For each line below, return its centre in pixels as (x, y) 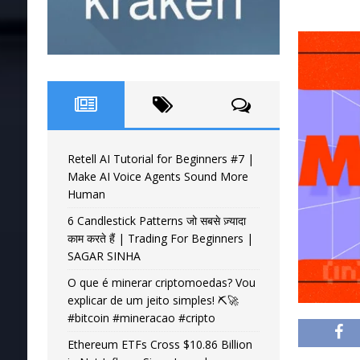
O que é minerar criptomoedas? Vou (161, 282)
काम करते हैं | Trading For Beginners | (160, 238)
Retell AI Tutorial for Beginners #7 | (160, 158)
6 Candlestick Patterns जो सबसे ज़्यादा (156, 220)
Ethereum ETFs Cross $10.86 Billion (160, 344)
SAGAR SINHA (104, 256)
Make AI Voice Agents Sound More (157, 176)
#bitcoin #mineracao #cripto (141, 317)
